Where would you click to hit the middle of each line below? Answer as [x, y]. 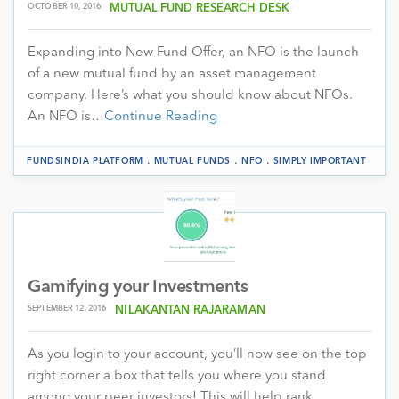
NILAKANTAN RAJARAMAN [190, 310]
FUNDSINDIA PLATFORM [85, 161]
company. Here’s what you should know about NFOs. [190, 95]
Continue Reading [161, 117]
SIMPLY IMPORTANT [320, 161]
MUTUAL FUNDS [192, 161]
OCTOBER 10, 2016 [65, 6]
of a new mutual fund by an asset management [172, 74]
